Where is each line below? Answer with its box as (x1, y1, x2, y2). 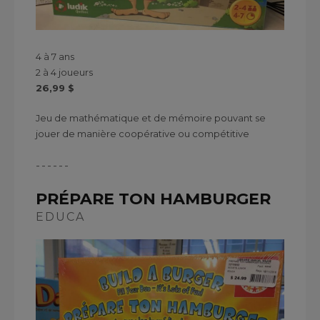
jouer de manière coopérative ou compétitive (36, 127, 249, 139)
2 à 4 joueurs (36, 66, 93, 78)
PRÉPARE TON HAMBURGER (36, 189, 271, 209)
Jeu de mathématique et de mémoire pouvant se (36, 111, 266, 124)
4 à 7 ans (36, 50, 74, 62)
